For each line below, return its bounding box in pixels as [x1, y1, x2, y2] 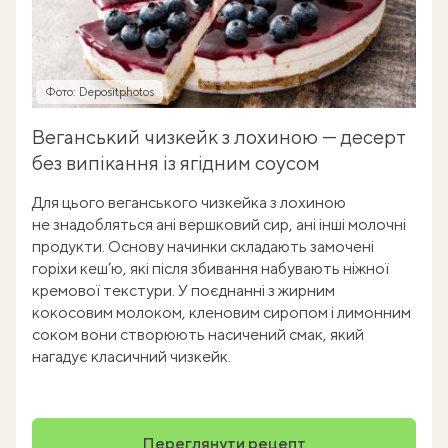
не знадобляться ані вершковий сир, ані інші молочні [32, 215, 406, 235]
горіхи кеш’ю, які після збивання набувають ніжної [32, 259, 389, 279]
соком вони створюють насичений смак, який [32, 325, 364, 345]
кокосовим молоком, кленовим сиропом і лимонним [32, 303, 411, 323]
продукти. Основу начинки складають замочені [32, 237, 374, 257]
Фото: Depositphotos [45, 85, 154, 100]
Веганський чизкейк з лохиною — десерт [32, 125, 406, 149]
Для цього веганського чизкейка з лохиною [32, 193, 346, 213]
